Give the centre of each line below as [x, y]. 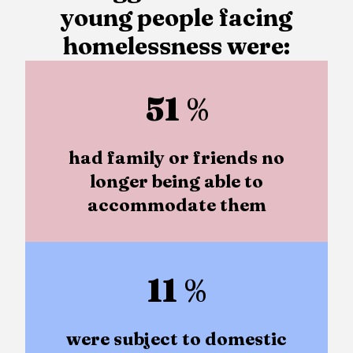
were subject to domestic [176, 339]
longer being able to [176, 182]
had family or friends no [176, 158]
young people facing [176, 18]
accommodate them [176, 205]
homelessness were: [176, 46]
